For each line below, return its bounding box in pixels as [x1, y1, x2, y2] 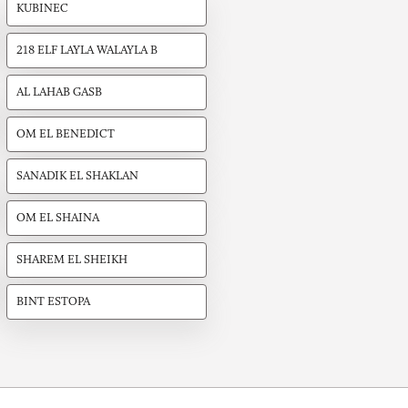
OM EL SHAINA [15, 210, 99, 227]
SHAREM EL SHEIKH [15, 252, 127, 269]
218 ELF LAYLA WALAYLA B [15, 43, 158, 59]
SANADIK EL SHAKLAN [15, 168, 138, 185]
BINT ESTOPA [15, 294, 90, 311]
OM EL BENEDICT [15, 127, 115, 143]
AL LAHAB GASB [15, 85, 102, 101]
